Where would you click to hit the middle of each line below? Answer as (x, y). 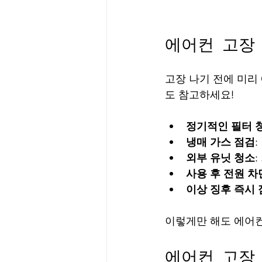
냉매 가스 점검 (220, 142)
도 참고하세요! (199, 95)
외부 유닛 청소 (220, 158)
